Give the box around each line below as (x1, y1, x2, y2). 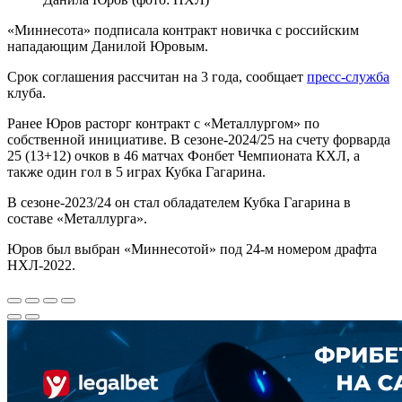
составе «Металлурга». (7, 210, 147, 226)
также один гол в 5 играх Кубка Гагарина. (7, 163, 266, 179)
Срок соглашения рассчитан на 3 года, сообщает (7, 68, 307, 84)
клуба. (7, 84, 46, 100)
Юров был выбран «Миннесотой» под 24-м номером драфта (7, 240, 377, 257)
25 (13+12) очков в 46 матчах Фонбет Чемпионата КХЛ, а (7, 147, 360, 163)
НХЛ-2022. (7, 257, 75, 273)
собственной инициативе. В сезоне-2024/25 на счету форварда (7, 131, 390, 147)
